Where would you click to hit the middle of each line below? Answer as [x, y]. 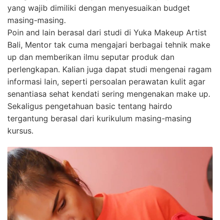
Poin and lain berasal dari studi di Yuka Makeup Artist [107, 32]
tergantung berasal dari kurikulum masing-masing [99, 118]
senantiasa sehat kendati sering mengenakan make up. [109, 94]
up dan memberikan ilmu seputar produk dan [91, 57]
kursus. [20, 130]
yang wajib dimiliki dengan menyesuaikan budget [99, 8]
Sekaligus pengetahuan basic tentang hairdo [90, 106]
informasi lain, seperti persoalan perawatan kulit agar [106, 81]
